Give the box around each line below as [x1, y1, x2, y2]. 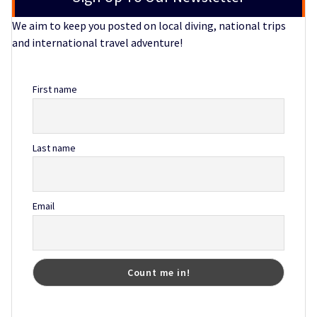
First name [32, 83, 77, 96]
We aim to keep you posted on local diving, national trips [12, 18, 286, 33]
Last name [32, 141, 76, 154]
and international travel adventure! [12, 35, 183, 50]
